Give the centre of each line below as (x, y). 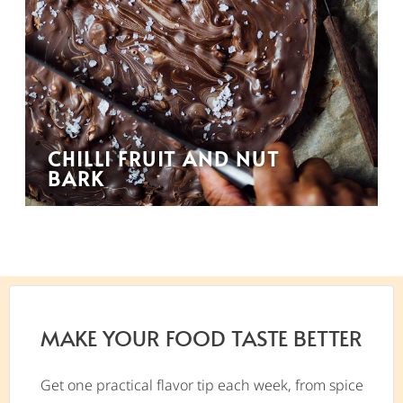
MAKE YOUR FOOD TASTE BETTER (201, 337)
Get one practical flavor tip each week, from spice (201, 385)
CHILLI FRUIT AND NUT (164, 158)
